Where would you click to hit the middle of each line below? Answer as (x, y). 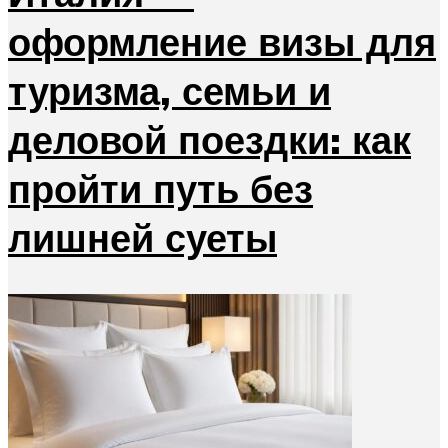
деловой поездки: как (209, 139)
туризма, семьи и (169, 90)
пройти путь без (160, 188)
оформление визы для (222, 41)
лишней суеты (142, 237)
